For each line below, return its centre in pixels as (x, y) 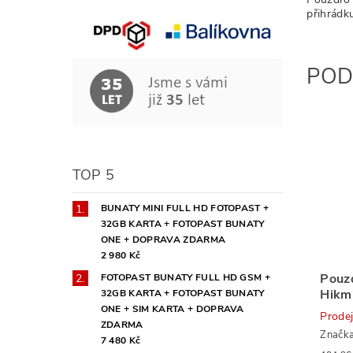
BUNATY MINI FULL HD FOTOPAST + (185, 208)
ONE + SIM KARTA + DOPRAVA (172, 308)
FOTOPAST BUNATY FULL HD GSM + (186, 277)
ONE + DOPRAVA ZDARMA (163, 239)
